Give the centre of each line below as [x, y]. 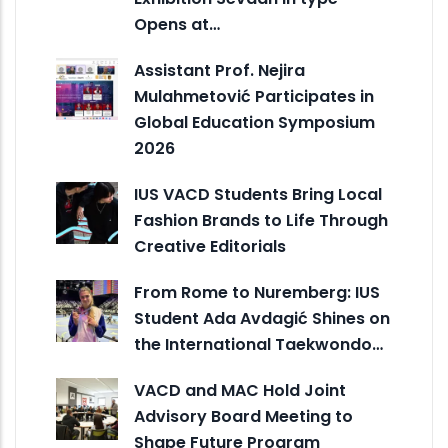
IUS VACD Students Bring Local [258, 194]
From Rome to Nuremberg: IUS [257, 292]
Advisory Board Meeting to [243, 416]
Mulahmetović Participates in [254, 96]
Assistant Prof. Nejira [219, 70]
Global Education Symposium [254, 122]
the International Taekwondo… [258, 344]
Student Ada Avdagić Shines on [262, 318]
